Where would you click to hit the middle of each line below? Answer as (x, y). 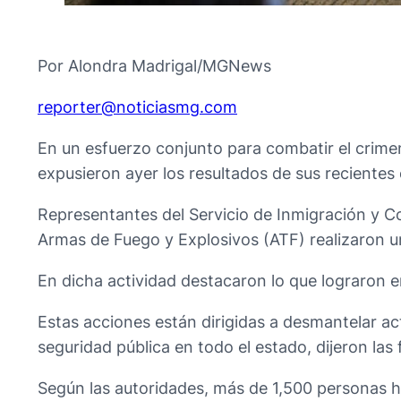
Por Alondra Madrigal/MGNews (154, 65)
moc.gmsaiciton (177, 107)
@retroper (77, 107)
